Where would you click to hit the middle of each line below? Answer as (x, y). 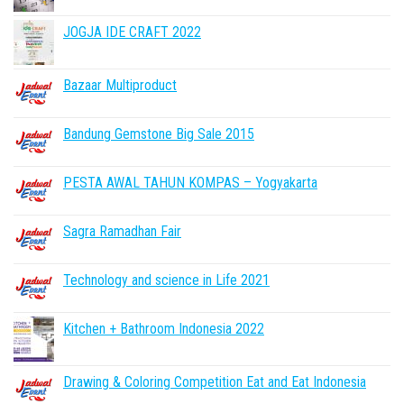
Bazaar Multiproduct (120, 85)
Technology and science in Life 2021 (166, 280)
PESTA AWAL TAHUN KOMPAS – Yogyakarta (190, 183)
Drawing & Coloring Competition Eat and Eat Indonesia (215, 382)
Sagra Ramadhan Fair (122, 231)
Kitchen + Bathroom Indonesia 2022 (164, 329)
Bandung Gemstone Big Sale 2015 (159, 134)
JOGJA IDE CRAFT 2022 (132, 32)
